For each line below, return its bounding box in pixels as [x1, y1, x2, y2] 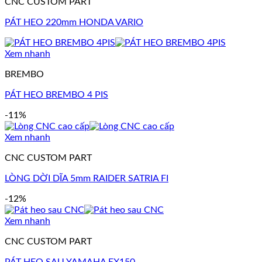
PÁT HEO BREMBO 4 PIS [5, 89, 108, 99]
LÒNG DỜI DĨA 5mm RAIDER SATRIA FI [5, 173, 168, 183]
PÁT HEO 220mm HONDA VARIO [5, 17, 143, 27]
